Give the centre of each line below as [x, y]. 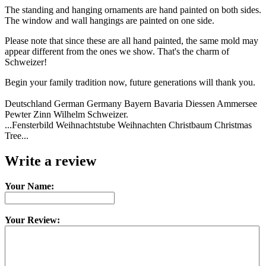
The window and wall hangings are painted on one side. [110, 20]
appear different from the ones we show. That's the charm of [117, 51]
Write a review [50, 161]
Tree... [17, 135]
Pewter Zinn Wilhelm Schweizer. [66, 114]
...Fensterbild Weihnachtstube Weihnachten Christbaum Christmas [128, 125]
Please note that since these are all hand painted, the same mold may [132, 40]
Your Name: [29, 186]
